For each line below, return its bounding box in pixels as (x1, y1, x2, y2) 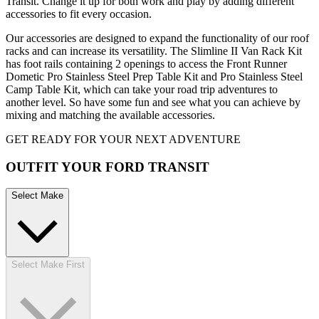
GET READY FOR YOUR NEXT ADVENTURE (6, 132, 241, 145)
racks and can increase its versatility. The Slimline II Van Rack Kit (6, 44, 302, 57)
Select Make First (11, 259, 85, 271)
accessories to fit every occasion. (6, 7, 152, 20)
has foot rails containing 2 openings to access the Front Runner (6, 57, 287, 70)
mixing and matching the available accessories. (6, 108, 215, 121)
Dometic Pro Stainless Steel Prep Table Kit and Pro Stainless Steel (6, 70, 303, 83)
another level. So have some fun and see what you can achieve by (6, 95, 300, 108)
